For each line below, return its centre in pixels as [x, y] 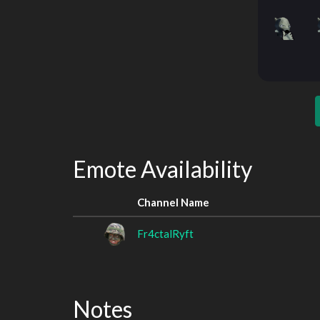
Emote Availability [162, 169]
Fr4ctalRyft [165, 233]
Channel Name [173, 202]
